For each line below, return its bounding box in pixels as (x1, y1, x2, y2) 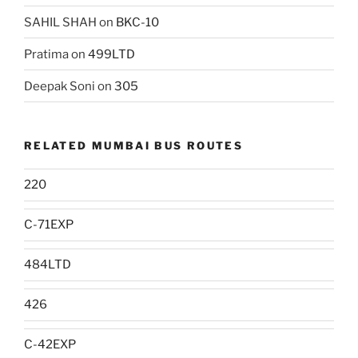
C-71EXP (24, 217, 74, 233)
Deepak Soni (24, 78, 95, 93)
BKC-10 (116, 14, 159, 30)
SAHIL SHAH (24, 14, 97, 30)
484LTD (24, 257, 71, 272)
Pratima (24, 46, 69, 62)
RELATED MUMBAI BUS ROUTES (24, 139, 244, 153)
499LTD (88, 46, 135, 62)
